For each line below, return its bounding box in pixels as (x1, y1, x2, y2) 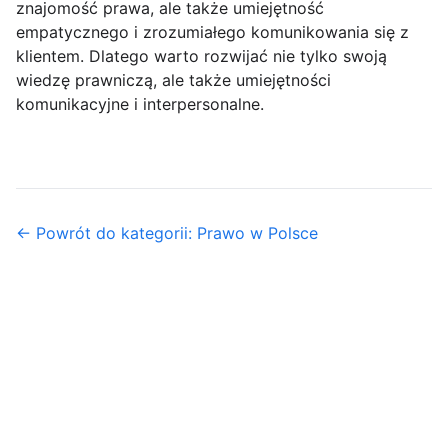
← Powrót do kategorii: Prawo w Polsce (16, 223, 318, 244)
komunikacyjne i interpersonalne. (16, 94, 264, 115)
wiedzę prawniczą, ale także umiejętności (16, 70, 331, 91)
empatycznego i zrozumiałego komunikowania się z (16, 22, 409, 43)
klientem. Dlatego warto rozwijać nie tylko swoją (16, 46, 387, 67)
